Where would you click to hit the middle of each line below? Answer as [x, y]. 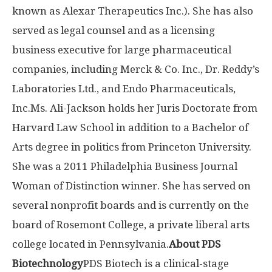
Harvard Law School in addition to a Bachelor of [130, 127]
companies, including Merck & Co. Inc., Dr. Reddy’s [136, 69]
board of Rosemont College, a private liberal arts [131, 225]
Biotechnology [48, 263]
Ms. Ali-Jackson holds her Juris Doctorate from [144, 108]
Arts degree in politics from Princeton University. [132, 147]
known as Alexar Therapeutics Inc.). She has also [133, 11]
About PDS [195, 244]
